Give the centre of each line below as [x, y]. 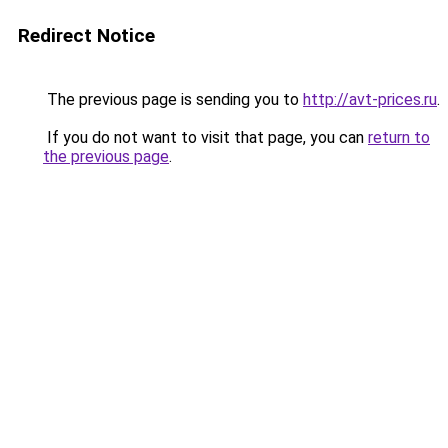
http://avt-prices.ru [370, 99]
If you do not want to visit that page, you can [205, 137]
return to [399, 137]
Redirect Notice [86, 35]
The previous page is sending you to [173, 99]
